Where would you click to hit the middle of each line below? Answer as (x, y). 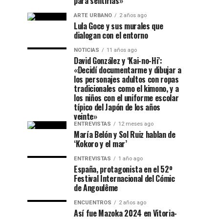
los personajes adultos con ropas (126, 79)
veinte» (86, 116)
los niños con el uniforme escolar (126, 98)
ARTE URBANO (93, 15)
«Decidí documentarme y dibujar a (128, 70)
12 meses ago (136, 124)
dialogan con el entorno (111, 35)
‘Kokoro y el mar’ (100, 144)
